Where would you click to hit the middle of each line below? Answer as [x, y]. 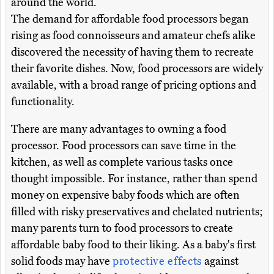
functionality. [43, 102]
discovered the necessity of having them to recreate [132, 52]
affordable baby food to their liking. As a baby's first [133, 245]
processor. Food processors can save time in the [124, 146]
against [220, 261]
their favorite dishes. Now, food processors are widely [137, 69]
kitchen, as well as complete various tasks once [122, 162]
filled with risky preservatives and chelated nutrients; [137, 212]
